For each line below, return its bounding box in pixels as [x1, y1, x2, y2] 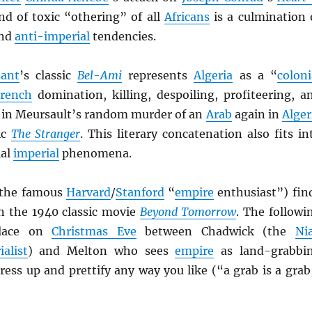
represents [122, 68, 194, 82]
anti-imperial [14, 29, 90, 43]
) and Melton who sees [27, 244, 175, 258]
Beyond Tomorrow [139, 205, 237, 219]
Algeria [194, 68, 233, 82]
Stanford [115, 185, 164, 199]
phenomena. [58, 146, 132, 160]
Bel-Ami [77, 68, 123, 82]
